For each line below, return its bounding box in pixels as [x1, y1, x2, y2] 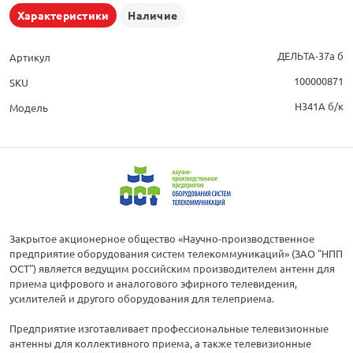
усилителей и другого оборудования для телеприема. [9, 292, 274, 306]
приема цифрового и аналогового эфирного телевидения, [9, 277, 297, 291]
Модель [9, 101, 48, 115]
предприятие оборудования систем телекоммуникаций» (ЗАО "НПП [9, 247, 343, 261]
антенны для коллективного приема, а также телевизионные [9, 336, 311, 351]
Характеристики [17, 8, 110, 23]
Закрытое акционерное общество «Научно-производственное [9, 232, 314, 246]
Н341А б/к [295, 99, 344, 113]
